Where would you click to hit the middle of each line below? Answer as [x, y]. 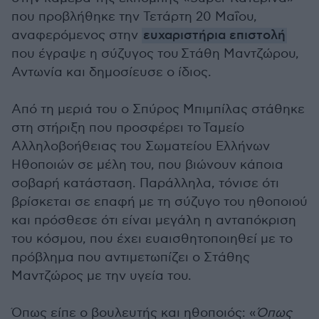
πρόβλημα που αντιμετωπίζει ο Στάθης [131, 257]
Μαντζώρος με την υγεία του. [101, 276]
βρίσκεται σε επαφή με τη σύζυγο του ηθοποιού [159, 202]
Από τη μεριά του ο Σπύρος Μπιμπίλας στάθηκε [158, 109]
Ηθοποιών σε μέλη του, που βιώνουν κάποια [147, 165]
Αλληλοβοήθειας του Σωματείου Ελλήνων [141, 146]
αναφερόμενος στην [77, 35]
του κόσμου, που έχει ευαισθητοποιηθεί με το [152, 239]
